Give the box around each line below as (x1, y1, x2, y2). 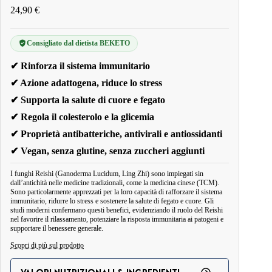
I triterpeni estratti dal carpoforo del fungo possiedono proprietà (10, 253, 192, 262)
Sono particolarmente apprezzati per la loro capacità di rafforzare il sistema (10, 187, 222, 196)
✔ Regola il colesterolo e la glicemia (10, 111, 154, 122)
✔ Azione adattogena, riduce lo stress (10, 77, 162, 88)
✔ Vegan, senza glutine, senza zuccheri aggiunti (10, 145, 205, 156)
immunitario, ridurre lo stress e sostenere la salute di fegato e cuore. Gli (10, 196, 214, 205)
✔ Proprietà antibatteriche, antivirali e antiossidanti (10, 128, 222, 139)
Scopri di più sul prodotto (10, 240, 84, 250)
